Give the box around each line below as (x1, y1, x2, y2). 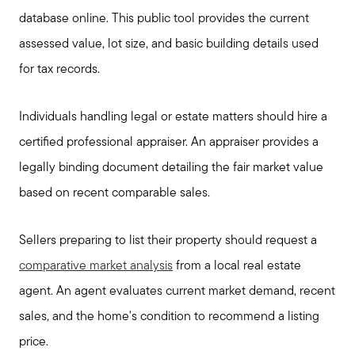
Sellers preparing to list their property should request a (19, 235, 317, 248)
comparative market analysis (19, 260, 173, 273)
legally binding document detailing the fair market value (19, 161, 323, 174)
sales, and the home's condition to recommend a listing (19, 311, 319, 324)
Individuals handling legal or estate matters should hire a (19, 110, 327, 124)
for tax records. (19, 63, 100, 76)
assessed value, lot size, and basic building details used (19, 37, 319, 51)
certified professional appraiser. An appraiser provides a (19, 136, 319, 149)
